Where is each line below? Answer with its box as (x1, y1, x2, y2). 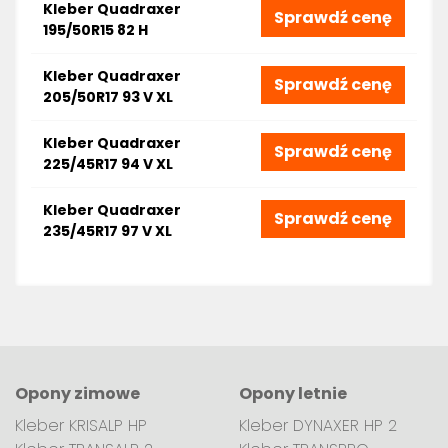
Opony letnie (239, 382, 347, 405)
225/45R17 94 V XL (43, 154, 173, 174)
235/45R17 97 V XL (43, 221, 172, 241)
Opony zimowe (15, 382, 140, 405)
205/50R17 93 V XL (43, 87, 173, 107)
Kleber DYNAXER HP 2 (239, 414, 397, 437)
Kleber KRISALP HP (15, 414, 147, 437)
